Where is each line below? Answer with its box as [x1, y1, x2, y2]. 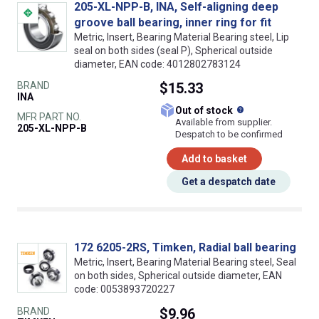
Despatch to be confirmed [175, 129, 283, 140]
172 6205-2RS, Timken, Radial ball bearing [74, 241, 296, 255]
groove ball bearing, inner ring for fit [74, 16, 271, 30]
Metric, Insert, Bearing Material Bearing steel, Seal [74, 256, 296, 268]
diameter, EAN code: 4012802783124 [74, 58, 241, 70]
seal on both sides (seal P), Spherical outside [74, 45, 273, 57]
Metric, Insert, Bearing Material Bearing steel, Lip [74, 31, 289, 43]
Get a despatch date [182, 176, 276, 188]
